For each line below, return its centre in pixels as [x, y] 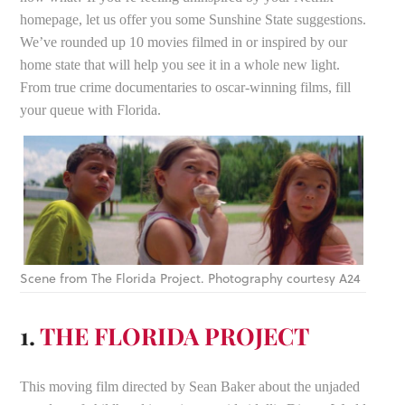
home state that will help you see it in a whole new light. [180, 64]
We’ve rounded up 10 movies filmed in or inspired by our [184, 42]
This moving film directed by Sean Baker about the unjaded [190, 387]
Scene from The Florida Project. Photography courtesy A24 [191, 279]
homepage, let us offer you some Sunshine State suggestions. [193, 19]
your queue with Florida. [93, 109]
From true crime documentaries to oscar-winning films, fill [186, 87]
